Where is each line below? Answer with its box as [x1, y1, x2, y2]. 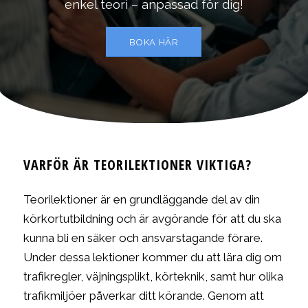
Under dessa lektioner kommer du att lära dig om [23, 250, 282, 264]
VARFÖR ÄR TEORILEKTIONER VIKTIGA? [23, 155, 252, 175]
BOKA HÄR [129, 37, 179, 48]
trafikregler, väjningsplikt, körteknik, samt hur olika [23, 269, 283, 283]
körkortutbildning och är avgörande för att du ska [23, 211, 281, 225]
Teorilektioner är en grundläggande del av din [23, 192, 260, 206]
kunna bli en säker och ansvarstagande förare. [23, 230, 263, 245]
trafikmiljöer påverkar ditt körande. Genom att [23, 288, 264, 302]
